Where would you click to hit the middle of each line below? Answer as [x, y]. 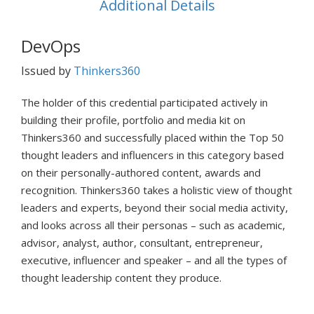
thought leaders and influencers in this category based [152, 155]
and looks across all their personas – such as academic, [153, 225]
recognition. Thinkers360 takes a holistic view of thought [157, 190]
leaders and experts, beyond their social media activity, [155, 207]
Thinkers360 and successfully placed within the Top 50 [152, 137]
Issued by [47, 70]
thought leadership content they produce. [121, 277]
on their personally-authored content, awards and [141, 172]
